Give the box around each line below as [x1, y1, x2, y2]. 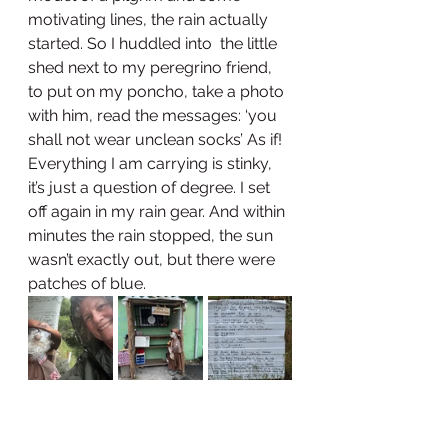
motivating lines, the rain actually [28, 10, 272, 30]
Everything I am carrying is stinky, [28, 154, 276, 174]
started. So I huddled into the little [28, 34, 281, 54]
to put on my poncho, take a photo [28, 82, 288, 102]
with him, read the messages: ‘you [28, 106, 281, 126]
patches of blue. [28, 274, 146, 294]
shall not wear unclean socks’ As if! [28, 130, 286, 150]
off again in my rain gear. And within [28, 202, 289, 222]
